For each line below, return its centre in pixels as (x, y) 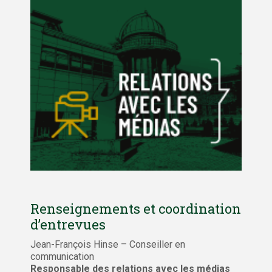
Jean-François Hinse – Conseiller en (108, 244)
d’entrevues (68, 224)
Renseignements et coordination (136, 208)
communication (62, 256)
